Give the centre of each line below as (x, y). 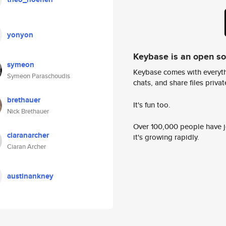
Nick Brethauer (28, 111)
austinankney (30, 176)
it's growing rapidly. (166, 137)
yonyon (20, 35)
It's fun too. (152, 104)
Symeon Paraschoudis (39, 76)
